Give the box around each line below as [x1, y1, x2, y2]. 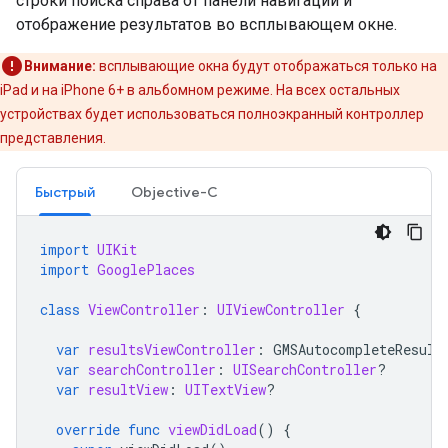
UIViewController [217, 300, 345, 320]
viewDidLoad [168, 420, 257, 440]
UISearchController [233, 360, 377, 380]
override [56, 420, 120, 440]
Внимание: [24, 58, 96, 75]
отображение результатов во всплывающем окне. [16, 15, 397, 35]
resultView [88, 380, 168, 400]
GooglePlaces [97, 260, 195, 280]
